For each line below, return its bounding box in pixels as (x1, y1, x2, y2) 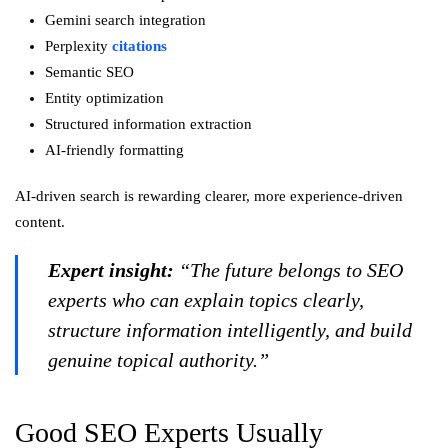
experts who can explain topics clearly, (48, 289, 364, 311)
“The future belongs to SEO (174, 259, 403, 281)
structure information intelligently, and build (48, 319, 412, 341)
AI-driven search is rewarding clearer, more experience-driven (15, 188, 403, 204)
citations (112, 38, 167, 54)
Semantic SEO (45, 64, 134, 80)
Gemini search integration (45, 12, 206, 28)
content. (15, 214, 65, 230)
